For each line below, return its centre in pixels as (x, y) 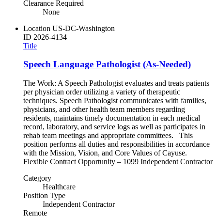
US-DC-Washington (84, 28)
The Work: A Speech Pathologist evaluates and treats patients (116, 83)
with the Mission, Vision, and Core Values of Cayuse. (107, 153)
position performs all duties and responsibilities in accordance (116, 144)
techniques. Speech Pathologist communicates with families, (115, 100)
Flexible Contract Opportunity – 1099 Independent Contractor (118, 161)
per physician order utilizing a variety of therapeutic (102, 92)
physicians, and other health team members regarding (104, 109)
